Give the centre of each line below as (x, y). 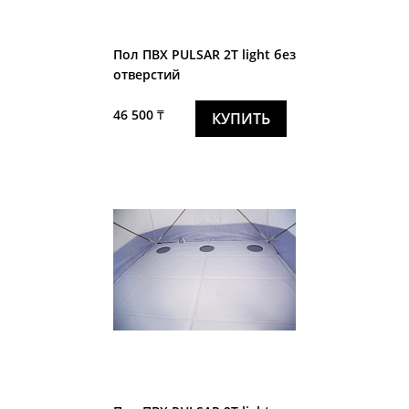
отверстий (147, 74)
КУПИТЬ (241, 118)
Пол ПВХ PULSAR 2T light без (204, 54)
